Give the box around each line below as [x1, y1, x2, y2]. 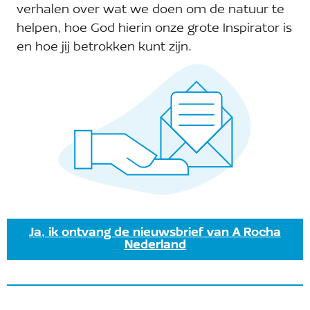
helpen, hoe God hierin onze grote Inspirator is [17, 22, 292, 35]
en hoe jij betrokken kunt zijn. [17, 41, 192, 54]
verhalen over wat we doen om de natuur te [17, 3, 284, 17]
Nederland [124, 239, 186, 251]
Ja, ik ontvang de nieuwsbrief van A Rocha [29, 226, 281, 239]
